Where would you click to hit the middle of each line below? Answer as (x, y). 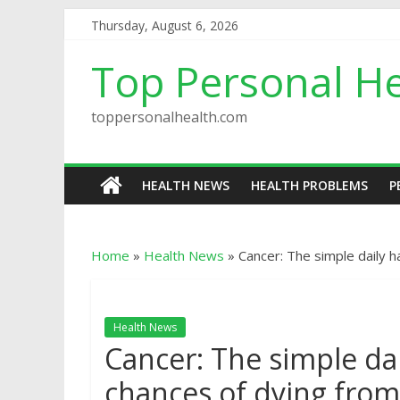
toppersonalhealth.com (169, 117)
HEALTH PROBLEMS (309, 185)
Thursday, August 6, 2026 (165, 25)
